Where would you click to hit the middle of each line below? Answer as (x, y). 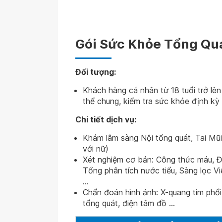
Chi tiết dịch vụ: (106, 119)
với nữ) (96, 149)
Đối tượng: (96, 72)
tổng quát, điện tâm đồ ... (129, 203)
